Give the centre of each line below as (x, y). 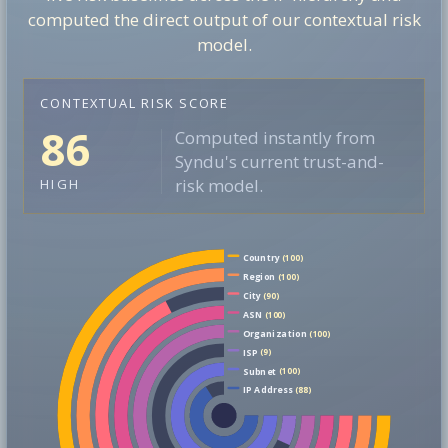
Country (261, 258)
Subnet (259, 371)
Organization (274, 333)
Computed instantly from (274, 137)
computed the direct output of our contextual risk (224, 19)
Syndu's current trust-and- (279, 161)
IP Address (267, 390)
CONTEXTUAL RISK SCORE (135, 102)
